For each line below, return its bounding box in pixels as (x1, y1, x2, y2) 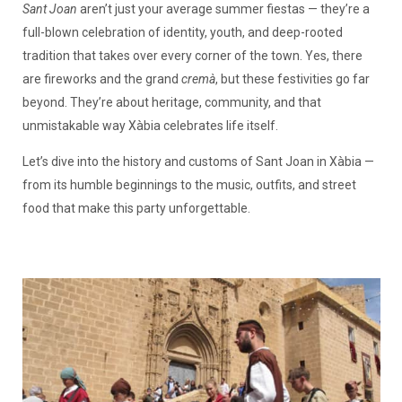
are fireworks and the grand (22, 72, 181, 87)
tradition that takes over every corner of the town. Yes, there (22, 48, 363, 64)
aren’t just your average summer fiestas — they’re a (76, 2, 370, 17)
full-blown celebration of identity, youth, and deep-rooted (22, 25, 343, 40)
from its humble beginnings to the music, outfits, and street (22, 178, 356, 193)
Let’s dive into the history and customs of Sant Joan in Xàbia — (22, 154, 374, 170)
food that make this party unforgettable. (22, 201, 250, 216)
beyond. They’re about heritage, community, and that (22, 95, 321, 110)
